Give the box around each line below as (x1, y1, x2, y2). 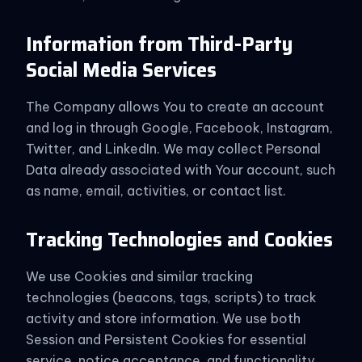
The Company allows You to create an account (26, 99, 324, 115)
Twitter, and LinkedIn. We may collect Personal (26, 141, 321, 157)
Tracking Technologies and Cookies (26, 225, 333, 255)
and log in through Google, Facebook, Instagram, (26, 120, 333, 136)
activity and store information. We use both (26, 310, 301, 326)
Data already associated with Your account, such (26, 162, 335, 178)
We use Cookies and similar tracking (26, 268, 253, 284)
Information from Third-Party (26, 29, 293, 60)
